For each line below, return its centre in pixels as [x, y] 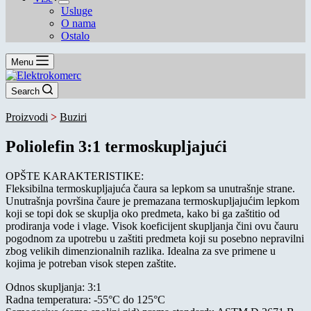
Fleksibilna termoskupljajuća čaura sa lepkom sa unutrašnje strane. [150, 188]
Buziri [73, 117]
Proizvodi [27, 117]
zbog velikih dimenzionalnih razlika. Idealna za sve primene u [141, 251]
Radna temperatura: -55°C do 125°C [85, 299]
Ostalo [75, 36]
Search [25, 91]
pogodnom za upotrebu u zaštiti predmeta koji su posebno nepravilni [155, 238]
